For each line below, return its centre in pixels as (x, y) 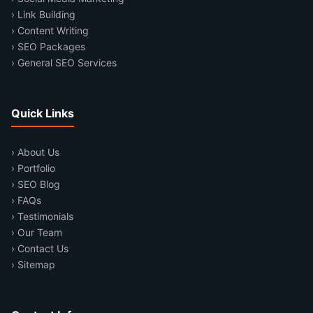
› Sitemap (33, 265)
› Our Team (37, 233)
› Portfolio (33, 168)
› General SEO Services (64, 63)
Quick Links (43, 114)
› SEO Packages (48, 47)
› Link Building (43, 15)
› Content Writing (50, 31)
